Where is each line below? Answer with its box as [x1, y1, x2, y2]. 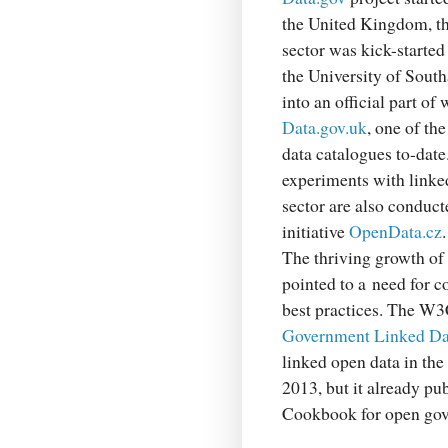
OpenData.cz [349, 218, 442, 243]
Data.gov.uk [282, 114, 367, 139]
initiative [282, 218, 349, 243]
